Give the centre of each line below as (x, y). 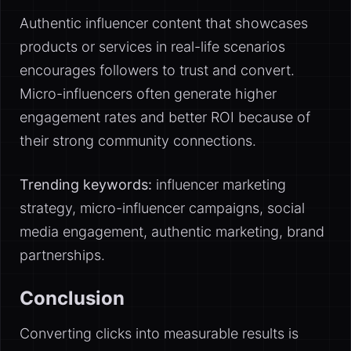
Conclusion (72, 298)
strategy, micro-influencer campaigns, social (162, 208)
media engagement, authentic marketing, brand (172, 232)
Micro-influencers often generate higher (148, 94)
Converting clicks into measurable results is (159, 333)
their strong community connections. (138, 141)
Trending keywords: (86, 185)
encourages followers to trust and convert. (157, 70)
